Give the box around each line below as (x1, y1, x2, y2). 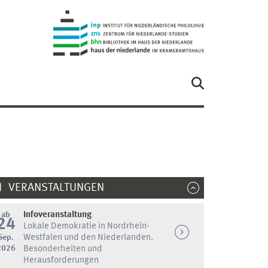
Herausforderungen (23, 256, 99, 266)
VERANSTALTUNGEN (5, 182, 104, 194)
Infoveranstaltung (23, 211, 92, 220)
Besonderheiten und (23, 245, 102, 254)
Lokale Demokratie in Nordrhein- (23, 222, 150, 232)
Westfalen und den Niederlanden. (23, 233, 153, 243)
